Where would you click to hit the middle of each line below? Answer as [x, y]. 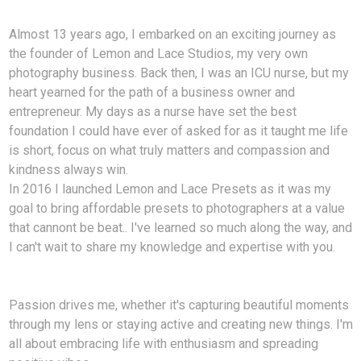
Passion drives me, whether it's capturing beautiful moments [178, 305]
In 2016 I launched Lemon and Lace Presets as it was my [170, 189]
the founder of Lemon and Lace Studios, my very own [158, 53]
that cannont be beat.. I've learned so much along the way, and [180, 227]
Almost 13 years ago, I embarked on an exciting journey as [172, 34]
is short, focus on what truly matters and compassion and [169, 150]
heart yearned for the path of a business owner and [151, 92]
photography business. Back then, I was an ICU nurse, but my [178, 73]
